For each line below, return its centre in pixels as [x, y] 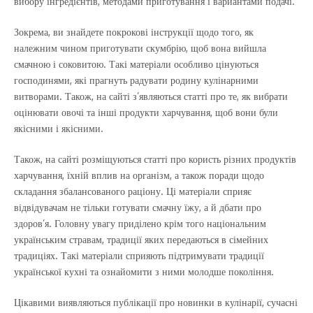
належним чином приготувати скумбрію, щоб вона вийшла [140, 48]
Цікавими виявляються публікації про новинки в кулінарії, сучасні [156, 302]
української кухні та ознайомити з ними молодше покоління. [144, 271]
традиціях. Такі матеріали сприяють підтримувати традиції [139, 255]
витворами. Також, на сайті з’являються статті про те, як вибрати [151, 96]
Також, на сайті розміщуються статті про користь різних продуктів [155, 159]
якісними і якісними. [59, 128]
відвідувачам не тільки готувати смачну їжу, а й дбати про [138, 207]
